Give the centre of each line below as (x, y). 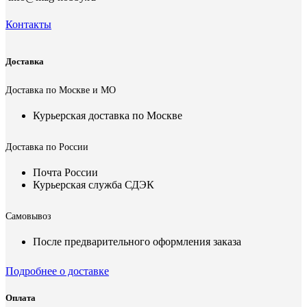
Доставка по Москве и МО (61, 90)
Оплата (21, 298)
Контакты (28, 24)
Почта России (65, 173)
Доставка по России (47, 147)
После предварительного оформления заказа (137, 242)
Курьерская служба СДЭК (94, 185)
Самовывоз (28, 217)
